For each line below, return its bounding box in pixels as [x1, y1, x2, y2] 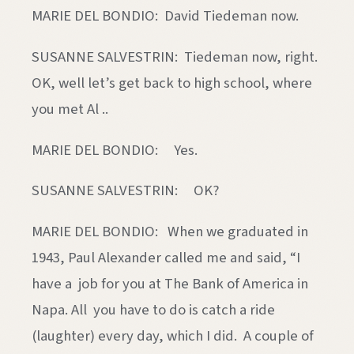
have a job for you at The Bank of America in [32, 273, 308, 295]
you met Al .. [32, 99, 108, 120]
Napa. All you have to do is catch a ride [32, 299, 275, 321]
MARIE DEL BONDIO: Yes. [32, 139, 198, 160]
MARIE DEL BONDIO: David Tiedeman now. [32, 6, 299, 27]
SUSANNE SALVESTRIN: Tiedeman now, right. [32, 47, 321, 68]
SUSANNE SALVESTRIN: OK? [32, 180, 219, 201]
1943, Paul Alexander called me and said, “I [32, 247, 300, 269]
